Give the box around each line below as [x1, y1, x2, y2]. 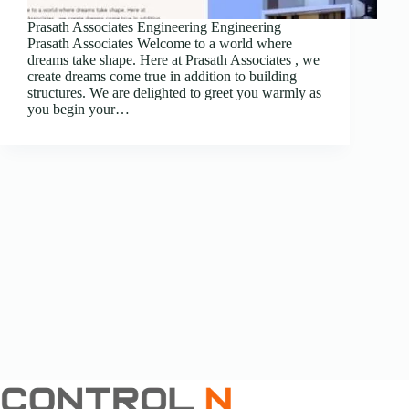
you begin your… [27, 100, 130, 117]
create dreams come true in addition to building [27, 68, 297, 84]
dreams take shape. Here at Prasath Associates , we [27, 51, 320, 68]
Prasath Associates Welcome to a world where [27, 35, 292, 51]
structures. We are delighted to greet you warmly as [27, 84, 321, 100]
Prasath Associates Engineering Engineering [27, 18, 281, 35]
